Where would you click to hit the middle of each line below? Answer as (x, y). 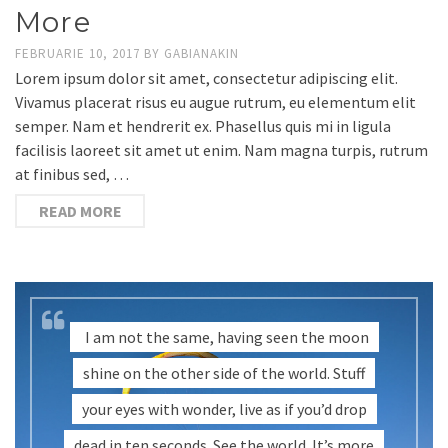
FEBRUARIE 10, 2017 (79, 53)
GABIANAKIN (201, 53)
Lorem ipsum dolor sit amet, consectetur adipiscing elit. (206, 77)
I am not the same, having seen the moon (226, 336)
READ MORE (80, 210)
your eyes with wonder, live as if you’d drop (224, 408)
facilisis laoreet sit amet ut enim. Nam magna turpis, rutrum (221, 149)
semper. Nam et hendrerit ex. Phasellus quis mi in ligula (203, 125)
